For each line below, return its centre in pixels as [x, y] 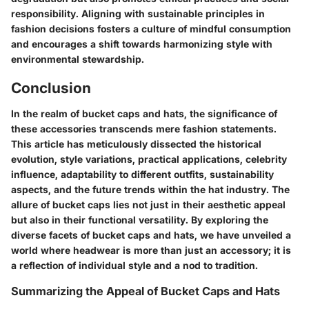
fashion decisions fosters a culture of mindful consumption [151, 28]
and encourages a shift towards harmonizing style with [142, 43]
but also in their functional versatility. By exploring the [140, 220]
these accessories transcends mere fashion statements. [144, 129]
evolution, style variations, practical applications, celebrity [149, 159]
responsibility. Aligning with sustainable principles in [138, 13]
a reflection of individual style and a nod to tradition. [134, 266]
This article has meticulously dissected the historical [136, 144]
